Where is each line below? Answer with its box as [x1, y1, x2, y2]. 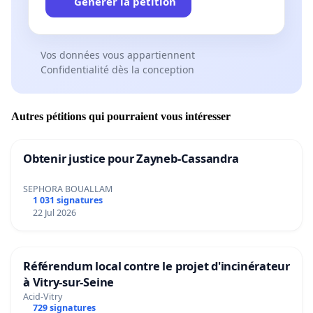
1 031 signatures [32, 194, 103, 207]
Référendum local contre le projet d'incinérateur [23, 258, 290, 275]
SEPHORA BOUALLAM [23, 183, 112, 196]
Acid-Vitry [23, 291, 62, 303]
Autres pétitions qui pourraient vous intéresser [11, 110, 231, 123]
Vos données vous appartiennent [40, 48, 195, 61]
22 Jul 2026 [32, 207, 76, 219]
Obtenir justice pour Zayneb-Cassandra [23, 150, 239, 167]
